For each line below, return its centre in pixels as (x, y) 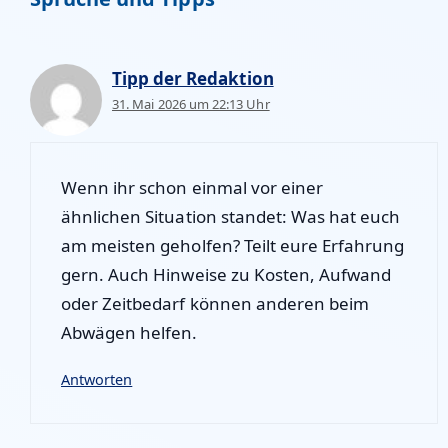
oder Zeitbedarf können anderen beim (215, 303)
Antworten (97, 379)
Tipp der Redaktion (193, 78)
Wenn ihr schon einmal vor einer (192, 187)
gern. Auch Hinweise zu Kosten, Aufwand (226, 274)
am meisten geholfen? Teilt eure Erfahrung (233, 245)
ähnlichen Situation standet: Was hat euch (231, 216)
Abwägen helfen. (129, 332)
